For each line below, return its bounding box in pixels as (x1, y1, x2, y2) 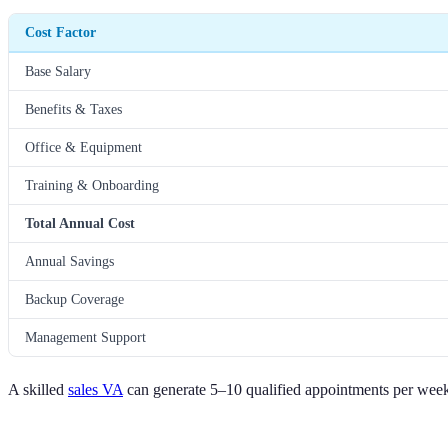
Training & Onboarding (25, 177, 159, 194)
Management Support (25, 329, 146, 346)
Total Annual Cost (25, 215, 135, 232)
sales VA (68, 381, 123, 399)
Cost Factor (25, 24, 96, 41)
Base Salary (25, 63, 91, 80)
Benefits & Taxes (25, 101, 122, 118)
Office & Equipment (25, 139, 142, 156)
